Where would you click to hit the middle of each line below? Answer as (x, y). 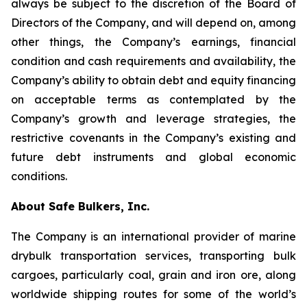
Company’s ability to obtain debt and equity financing (153, 80)
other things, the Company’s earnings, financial (153, 42)
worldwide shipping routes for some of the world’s (153, 294)
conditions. (39, 176)
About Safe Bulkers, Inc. (80, 206)
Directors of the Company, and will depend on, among (153, 23)
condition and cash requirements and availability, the (153, 61)
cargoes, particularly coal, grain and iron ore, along (153, 275)
